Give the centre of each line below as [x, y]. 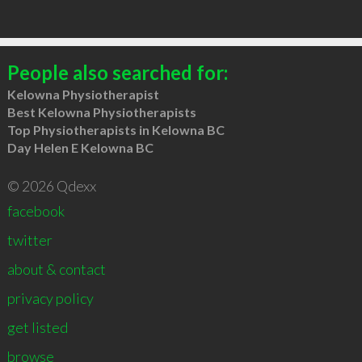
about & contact [56, 269]
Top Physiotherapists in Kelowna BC [116, 129]
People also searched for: [117, 72]
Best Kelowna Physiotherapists [101, 112]
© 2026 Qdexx [51, 185]
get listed [37, 327]
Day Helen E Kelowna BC [80, 147]
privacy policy [50, 298]
